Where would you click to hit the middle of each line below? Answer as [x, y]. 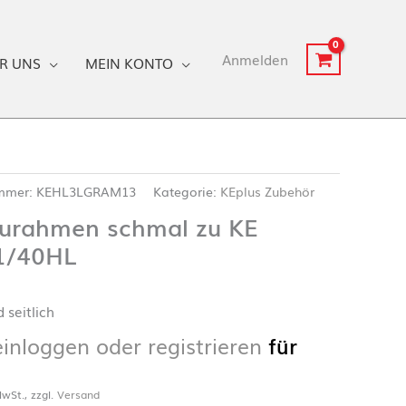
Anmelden [255, 59]
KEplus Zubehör [268, 191]
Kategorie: [187, 191]
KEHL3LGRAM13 [87, 191]
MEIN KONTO [129, 62]
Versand [79, 394]
